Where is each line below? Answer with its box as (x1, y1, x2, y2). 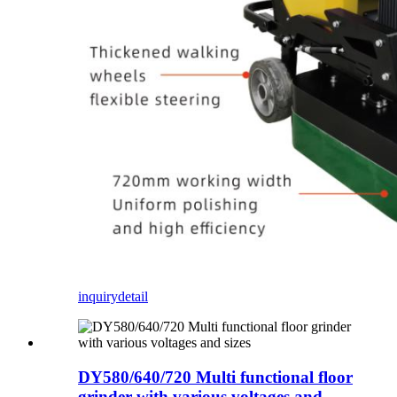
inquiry (78, 288, 118, 304)
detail (118, 288, 148, 304)
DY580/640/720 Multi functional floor (78, 367, 353, 386)
